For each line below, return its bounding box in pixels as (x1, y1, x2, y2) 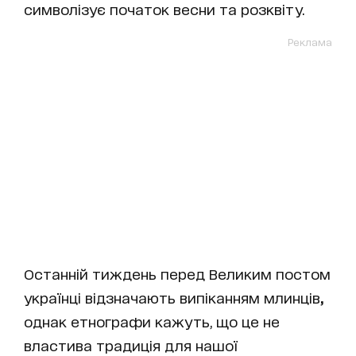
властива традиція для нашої (24, 336, 238, 353)
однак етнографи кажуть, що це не (24, 312, 280, 329)
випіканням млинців (180, 288, 320, 305)
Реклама (288, 35, 332, 48)
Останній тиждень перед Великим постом (24, 265, 331, 281)
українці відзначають (24, 288, 176, 305)
